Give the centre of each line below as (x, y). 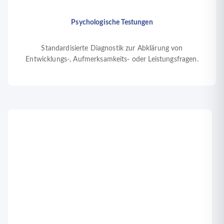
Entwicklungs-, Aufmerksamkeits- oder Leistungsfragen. (112, 60)
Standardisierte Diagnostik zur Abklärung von (112, 49)
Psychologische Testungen (112, 23)
